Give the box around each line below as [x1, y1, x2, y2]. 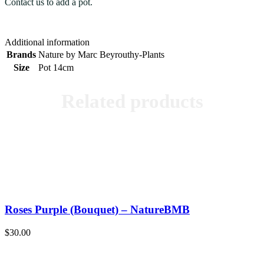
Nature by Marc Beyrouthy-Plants [38, 49, 164, 60]
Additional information [5, 37, 90, 47]
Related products [61, 91, 203, 113]
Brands [6, 49, 36, 60]
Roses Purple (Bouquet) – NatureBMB [5, 203, 190, 216]
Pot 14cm [38, 62, 74, 72]
